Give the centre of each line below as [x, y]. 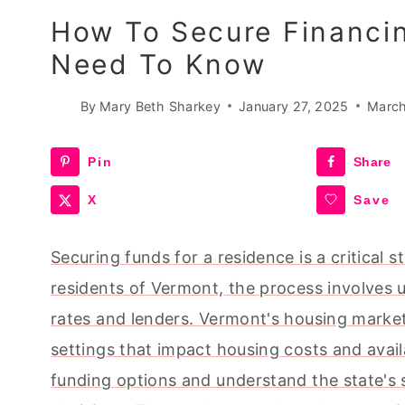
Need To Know [159, 65]
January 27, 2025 [294, 106]
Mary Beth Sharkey [160, 106]
